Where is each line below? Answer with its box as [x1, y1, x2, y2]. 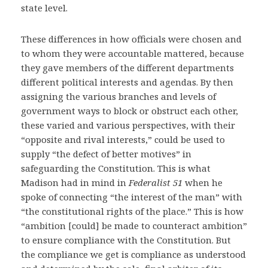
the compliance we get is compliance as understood [21, 248, 246, 260]
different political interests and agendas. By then [21, 76, 233, 88]
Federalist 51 [129, 176, 182, 188]
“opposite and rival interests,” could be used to [21, 133, 225, 145]
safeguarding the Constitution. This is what [21, 162, 211, 174]
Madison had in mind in [21, 176, 129, 188]
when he [182, 176, 223, 188]
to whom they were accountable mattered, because [21, 47, 244, 59]
